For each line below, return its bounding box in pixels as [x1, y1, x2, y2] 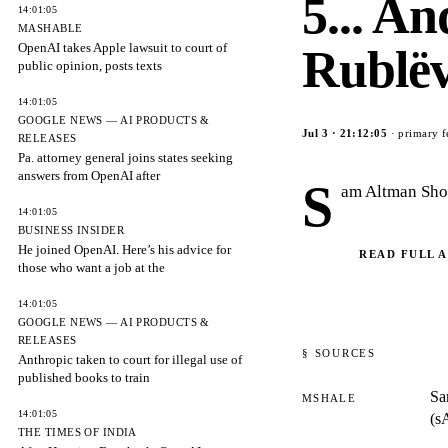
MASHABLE [18, 22, 83, 34]
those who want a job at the [18, 260, 165, 275]
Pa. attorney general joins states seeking [18, 150, 233, 165]
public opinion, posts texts [18, 58, 162, 73]
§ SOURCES [302, 347, 376, 359]
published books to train [18, 370, 150, 385]
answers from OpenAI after [18, 168, 160, 183]
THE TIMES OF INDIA [18, 426, 137, 438]
